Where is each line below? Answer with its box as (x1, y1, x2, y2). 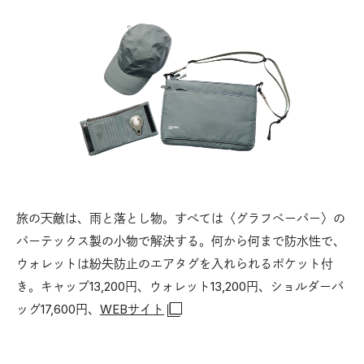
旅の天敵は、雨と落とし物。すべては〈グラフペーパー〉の (16, 210, 345, 226)
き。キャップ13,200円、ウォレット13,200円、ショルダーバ (16, 278, 344, 294)
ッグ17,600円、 (16, 301, 100, 317)
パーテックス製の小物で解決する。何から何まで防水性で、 (16, 232, 345, 249)
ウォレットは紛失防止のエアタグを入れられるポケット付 (16, 255, 333, 271)
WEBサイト (100, 301, 164, 317)
